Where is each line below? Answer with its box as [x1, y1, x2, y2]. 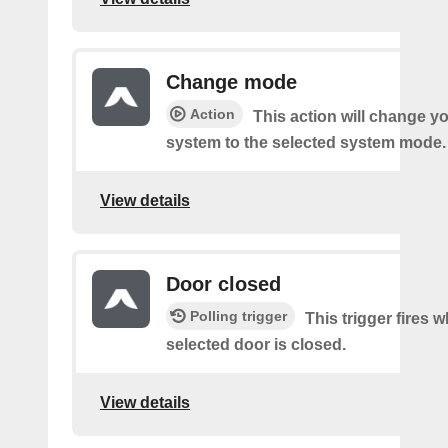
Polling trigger [190, 308, 287, 324]
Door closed [166, 273, 281, 295]
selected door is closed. [166, 336, 346, 353]
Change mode [166, 71, 297, 93]
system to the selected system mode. [166, 134, 446, 151]
